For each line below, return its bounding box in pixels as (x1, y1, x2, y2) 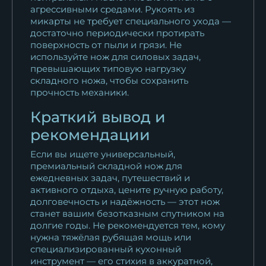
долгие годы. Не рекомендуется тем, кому (30, 219, 225, 231)
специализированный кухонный (30, 243, 181, 255)
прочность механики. (30, 86, 129, 98)
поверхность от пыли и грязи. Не (30, 39, 182, 50)
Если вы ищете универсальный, (30, 148, 175, 160)
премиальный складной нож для (30, 160, 182, 172)
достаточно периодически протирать (30, 27, 204, 39)
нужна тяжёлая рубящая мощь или (30, 231, 191, 243)
